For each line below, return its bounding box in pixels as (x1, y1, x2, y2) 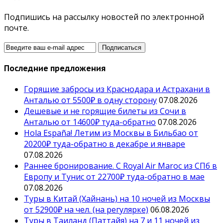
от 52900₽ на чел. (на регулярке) (24, 204, 148, 216)
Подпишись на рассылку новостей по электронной (4, 11, 204, 22)
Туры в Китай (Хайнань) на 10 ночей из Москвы (24, 193, 210, 205)
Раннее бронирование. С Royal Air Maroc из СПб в (24, 160, 217, 172)
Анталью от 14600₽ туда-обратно (24, 116, 156, 128)
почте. (4, 22, 29, 33)
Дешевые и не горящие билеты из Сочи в (24, 106, 186, 117)
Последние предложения (4, 63, 106, 74)
